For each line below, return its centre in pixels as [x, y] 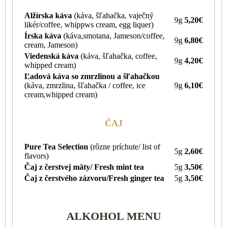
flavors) [36, 156]
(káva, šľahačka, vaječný [113, 15]
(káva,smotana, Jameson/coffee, [114, 35]
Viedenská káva [52, 56]
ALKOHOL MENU [113, 216]
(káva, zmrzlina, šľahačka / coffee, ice [85, 85]
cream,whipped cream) [61, 94]
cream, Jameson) [51, 45]
